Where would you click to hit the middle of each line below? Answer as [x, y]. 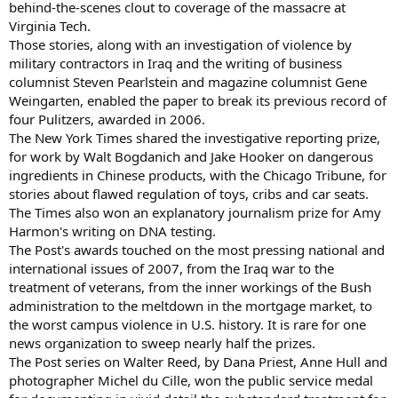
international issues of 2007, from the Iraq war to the [171, 268]
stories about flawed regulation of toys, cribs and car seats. [189, 193]
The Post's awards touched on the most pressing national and [197, 249]
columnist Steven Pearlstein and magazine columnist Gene [188, 81]
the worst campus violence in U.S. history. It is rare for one [187, 324]
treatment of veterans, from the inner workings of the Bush [190, 287]
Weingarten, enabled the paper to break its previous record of [198, 100]
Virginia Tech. [50, 25]
